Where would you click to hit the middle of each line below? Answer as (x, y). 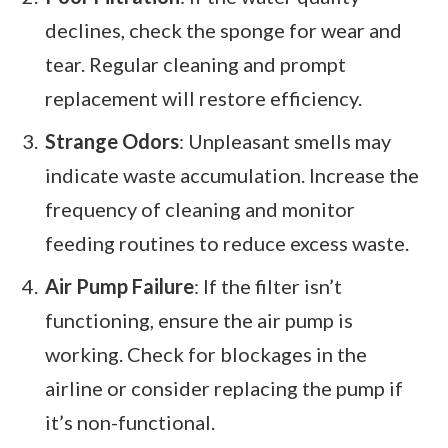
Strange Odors (112, 140)
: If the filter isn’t (268, 285)
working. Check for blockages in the (206, 353)
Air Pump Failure (119, 285)
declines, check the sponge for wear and (223, 30)
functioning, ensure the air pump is (199, 319)
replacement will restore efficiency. (203, 98)
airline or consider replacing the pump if (224, 387)
